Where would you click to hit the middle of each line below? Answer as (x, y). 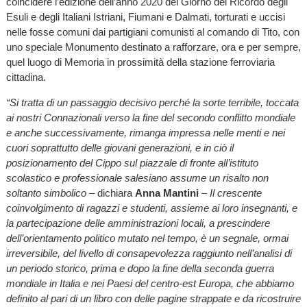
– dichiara (110, 193)
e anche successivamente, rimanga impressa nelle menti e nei (145, 132)
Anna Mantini (168, 193)
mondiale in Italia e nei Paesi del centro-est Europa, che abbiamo (150, 283)
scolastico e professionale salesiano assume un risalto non (137, 177)
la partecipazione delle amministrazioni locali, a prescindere (138, 223)
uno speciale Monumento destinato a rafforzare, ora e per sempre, (153, 47)
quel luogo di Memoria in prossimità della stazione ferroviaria (140, 62)
